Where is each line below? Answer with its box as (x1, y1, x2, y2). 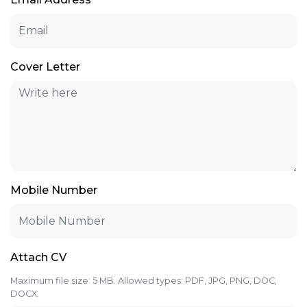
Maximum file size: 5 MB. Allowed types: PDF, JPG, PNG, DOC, (10, 275, 277, 286)
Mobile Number (10, 183, 97, 197)
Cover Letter (10, 60, 80, 73)
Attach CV (10, 250, 66, 264)
